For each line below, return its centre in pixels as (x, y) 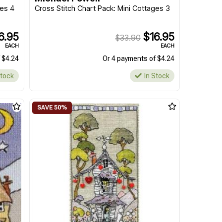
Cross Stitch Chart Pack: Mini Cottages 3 (102, 8)
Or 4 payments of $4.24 (138, 58)
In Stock (157, 76)
